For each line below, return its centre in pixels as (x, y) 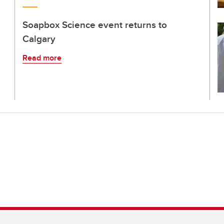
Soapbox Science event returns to (95, 24)
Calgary (39, 38)
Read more (42, 58)
